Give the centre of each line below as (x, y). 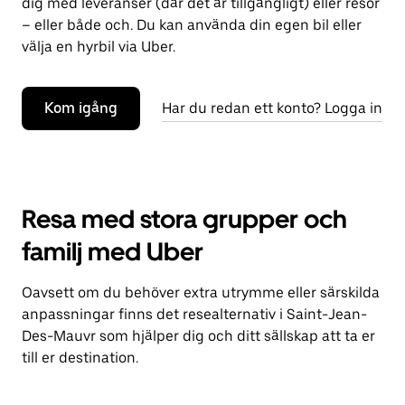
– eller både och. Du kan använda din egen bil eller (192, 25)
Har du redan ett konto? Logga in (272, 108)
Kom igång (81, 108)
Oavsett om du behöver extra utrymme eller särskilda (201, 292)
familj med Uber (113, 251)
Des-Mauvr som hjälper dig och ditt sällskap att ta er (198, 336)
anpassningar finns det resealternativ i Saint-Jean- (194, 314)
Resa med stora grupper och (184, 219)
